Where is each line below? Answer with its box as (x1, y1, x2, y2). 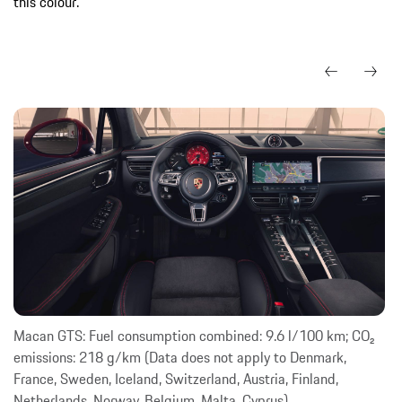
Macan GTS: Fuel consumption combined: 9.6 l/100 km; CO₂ (13, 325, 374, 347)
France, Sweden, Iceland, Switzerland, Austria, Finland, (13, 368, 338, 390)
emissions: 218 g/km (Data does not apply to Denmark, (13, 346, 346, 369)
